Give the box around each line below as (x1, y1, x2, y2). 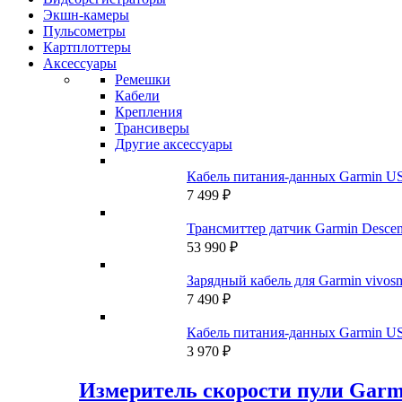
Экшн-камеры (43, 7, 129, 23)
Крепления (115, 104, 182, 120)
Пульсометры (43, 23, 126, 39)
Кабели (115, 88, 160, 104)
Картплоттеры (43, 39, 131, 56)
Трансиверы (115, 120, 189, 136)
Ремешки (115, 72, 170, 88)
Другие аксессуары (115, 136, 232, 153)
